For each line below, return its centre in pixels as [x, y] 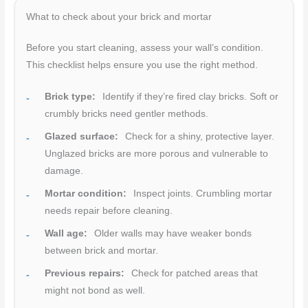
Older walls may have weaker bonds [172, 234]
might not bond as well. [95, 291]
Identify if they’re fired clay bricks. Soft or [189, 97]
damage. [64, 171]
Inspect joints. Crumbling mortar [202, 194]
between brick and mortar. [102, 251]
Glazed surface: [82, 137]
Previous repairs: [85, 274]
